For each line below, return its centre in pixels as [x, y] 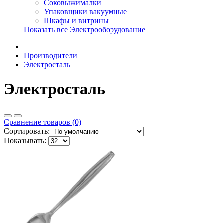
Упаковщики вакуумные [85, 12]
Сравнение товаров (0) [43, 122]
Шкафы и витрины [76, 21]
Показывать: [25, 140]
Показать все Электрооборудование [85, 30]
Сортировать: [27, 131]
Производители [51, 56]
